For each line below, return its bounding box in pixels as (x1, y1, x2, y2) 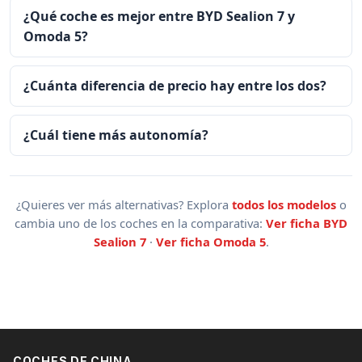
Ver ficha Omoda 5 (155, 233, 266, 250)
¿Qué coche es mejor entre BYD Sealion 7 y (23, 7, 295, 26)
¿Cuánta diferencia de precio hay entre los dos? (23, 77, 326, 95)
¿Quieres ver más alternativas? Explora (15, 196, 232, 213)
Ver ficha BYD (266, 214, 347, 231)
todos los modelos (231, 196, 336, 213)
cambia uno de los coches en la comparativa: (15, 214, 266, 231)
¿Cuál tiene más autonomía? (23, 125, 208, 144)
